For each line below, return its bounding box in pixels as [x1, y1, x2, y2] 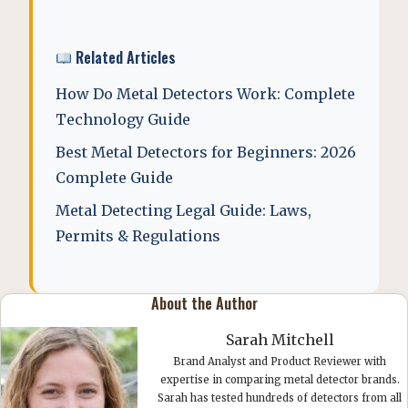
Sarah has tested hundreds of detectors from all [158, 392, 402, 404]
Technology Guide [56, 110, 190, 128]
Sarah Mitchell [225, 331, 334, 349]
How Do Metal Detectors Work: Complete [56, 85, 355, 103]
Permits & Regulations [56, 227, 220, 245]
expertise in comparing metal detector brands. [159, 373, 400, 386]
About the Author [150, 292, 258, 314]
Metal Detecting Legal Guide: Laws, [56, 201, 311, 219]
